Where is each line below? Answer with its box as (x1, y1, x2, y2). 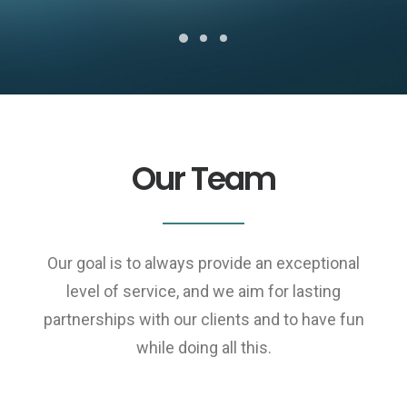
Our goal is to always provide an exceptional (47, 253, 360, 273)
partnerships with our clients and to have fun (43, 310, 364, 329)
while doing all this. (135, 338, 272, 357)
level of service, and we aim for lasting (66, 282, 341, 301)
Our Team (131, 156, 276, 201)
